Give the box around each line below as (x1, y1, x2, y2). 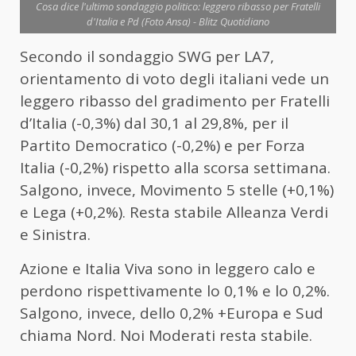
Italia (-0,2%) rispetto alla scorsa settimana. (20, 157, 331, 179)
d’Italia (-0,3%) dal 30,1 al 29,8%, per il (20, 113, 288, 134)
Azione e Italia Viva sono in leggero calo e (20, 258, 315, 280)
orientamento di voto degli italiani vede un (20, 68, 329, 90)
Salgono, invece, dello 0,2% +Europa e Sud (20, 303, 323, 324)
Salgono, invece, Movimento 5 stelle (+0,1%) (20, 180, 334, 201)
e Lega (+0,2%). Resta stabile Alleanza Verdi (20, 202, 328, 223)
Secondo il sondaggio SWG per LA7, (20, 46, 274, 68)
